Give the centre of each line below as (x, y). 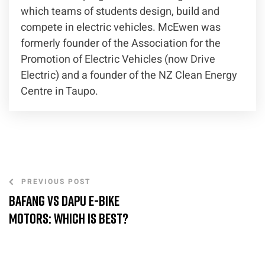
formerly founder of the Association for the (121, 44)
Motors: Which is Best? (69, 218)
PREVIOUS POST (56, 182)
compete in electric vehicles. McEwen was (121, 28)
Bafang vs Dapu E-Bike (64, 201)
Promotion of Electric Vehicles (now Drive (118, 60)
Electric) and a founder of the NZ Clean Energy (129, 76)
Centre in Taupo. (59, 92)
